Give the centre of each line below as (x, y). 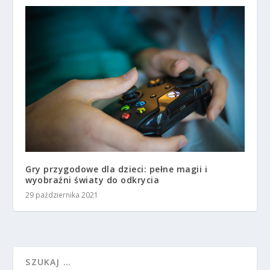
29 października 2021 (62, 195)
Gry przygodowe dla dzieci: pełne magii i (117, 169)
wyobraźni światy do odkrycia (93, 180)
